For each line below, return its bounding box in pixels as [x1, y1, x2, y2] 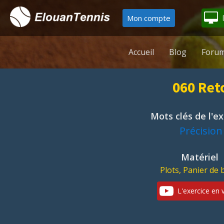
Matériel [181, 151, 221, 163]
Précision [179, 124, 222, 137]
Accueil [128, 46, 154, 57]
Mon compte [127, 13, 170, 23]
